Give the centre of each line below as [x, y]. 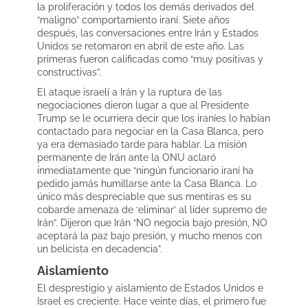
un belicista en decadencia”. [100, 249]
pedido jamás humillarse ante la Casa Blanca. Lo [147, 183]
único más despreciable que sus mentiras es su [144, 196]
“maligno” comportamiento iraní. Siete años [133, 20]
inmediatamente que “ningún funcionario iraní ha [145, 170]
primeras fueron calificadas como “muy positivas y [150, 59]
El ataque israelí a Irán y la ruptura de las [130, 92]
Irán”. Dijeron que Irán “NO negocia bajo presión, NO [152, 222]
